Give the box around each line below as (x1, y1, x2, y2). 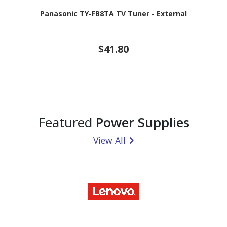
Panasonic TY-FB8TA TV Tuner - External (40, 9, 187, 19)
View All (93, 134, 126, 146)
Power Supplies (95, 112, 190, 131)
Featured (37, 112, 96, 131)
